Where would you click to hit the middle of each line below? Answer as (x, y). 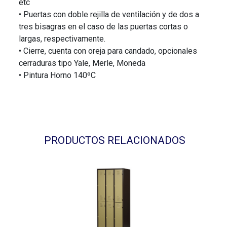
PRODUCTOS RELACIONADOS (115, 140)
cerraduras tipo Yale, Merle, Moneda (82, 63)
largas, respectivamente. (62, 39)
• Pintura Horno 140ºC (58, 75)
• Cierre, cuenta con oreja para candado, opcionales (108, 51)
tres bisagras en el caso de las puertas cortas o (104, 26)
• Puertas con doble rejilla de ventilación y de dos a (109, 14)
